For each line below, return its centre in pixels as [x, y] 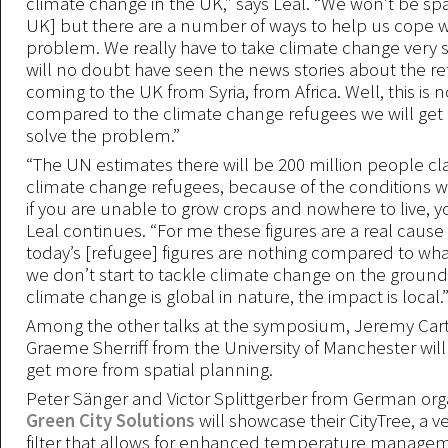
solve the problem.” [103, 135]
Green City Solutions [110, 420]
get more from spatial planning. [149, 369]
